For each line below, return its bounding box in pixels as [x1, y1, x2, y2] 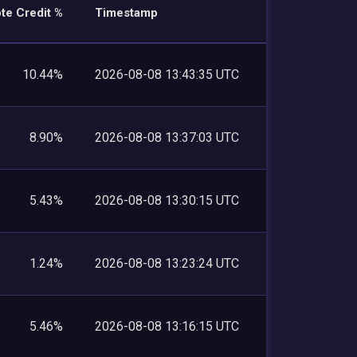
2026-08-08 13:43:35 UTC [95, 66, 239, 82]
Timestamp [95, 5, 158, 20]
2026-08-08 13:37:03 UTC [95, 129, 239, 145]
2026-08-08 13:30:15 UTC [95, 192, 239, 208]
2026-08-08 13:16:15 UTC [95, 318, 239, 334]
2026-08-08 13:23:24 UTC [95, 255, 239, 271]
